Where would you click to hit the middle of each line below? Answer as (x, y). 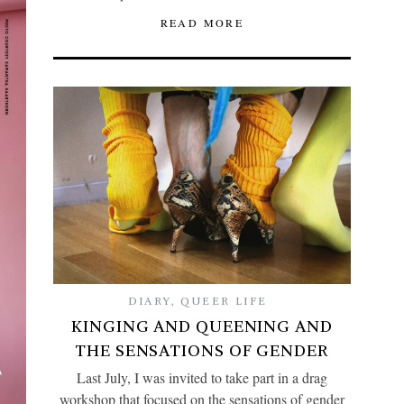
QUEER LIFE (224, 301)
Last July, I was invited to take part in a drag (202, 378)
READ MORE (202, 22)
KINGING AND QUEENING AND (202, 326)
